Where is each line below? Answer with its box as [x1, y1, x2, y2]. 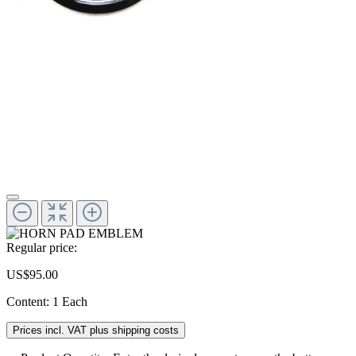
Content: [6, 294, 52, 308]
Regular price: [6, 240, 77, 254]
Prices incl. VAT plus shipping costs [13, 323, 179, 336]
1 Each [52, 294, 87, 308]
